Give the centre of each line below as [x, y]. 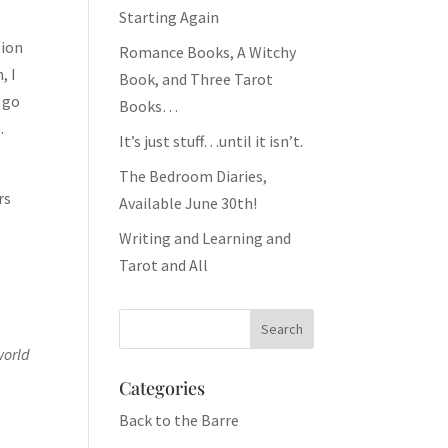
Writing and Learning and [205, 238]
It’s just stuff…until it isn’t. [211, 141]
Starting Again [169, 17]
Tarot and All [164, 265]
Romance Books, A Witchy [208, 52]
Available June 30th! [188, 203]
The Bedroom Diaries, [193, 176]
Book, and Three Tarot [196, 79]
